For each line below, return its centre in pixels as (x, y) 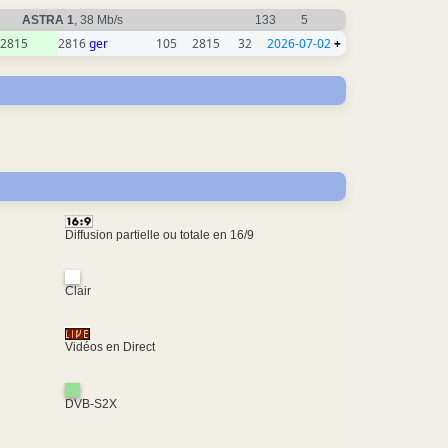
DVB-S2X (90, 403)
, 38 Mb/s (100, 20)
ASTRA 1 (48, 20)
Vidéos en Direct (109, 347)
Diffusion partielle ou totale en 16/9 (159, 234)
